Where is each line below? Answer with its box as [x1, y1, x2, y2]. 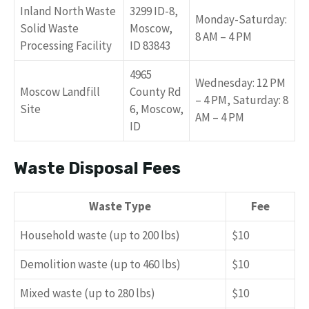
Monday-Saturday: [195, 11, 287, 27]
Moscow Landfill [20, 83, 100, 99]
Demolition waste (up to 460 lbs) [20, 257, 181, 272]
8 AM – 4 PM [195, 28, 252, 44]
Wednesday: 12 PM [195, 74, 286, 90]
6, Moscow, [130, 101, 183, 117]
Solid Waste [20, 20, 79, 36]
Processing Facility [20, 37, 112, 53]
